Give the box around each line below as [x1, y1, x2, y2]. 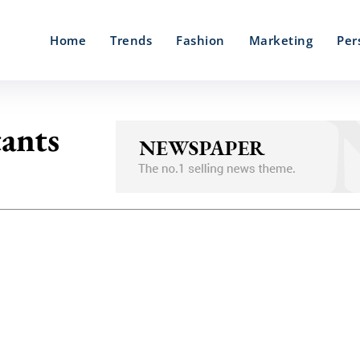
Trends [110, 32, 152, 48]
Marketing [248, 32, 313, 48]
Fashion [176, 32, 225, 48]
